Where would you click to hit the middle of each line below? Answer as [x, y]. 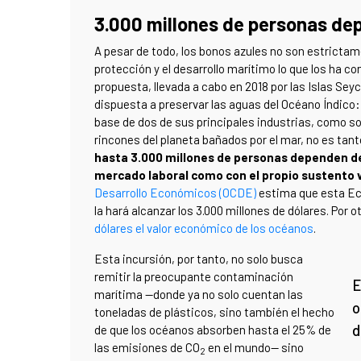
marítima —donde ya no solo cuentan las [199, 294]
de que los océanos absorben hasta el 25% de [213, 329]
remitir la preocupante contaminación [194, 276]
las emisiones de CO [147, 347]
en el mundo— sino [255, 347]
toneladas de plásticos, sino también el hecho [214, 311]
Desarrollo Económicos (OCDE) [175, 192]
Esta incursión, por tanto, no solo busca [199, 258]
